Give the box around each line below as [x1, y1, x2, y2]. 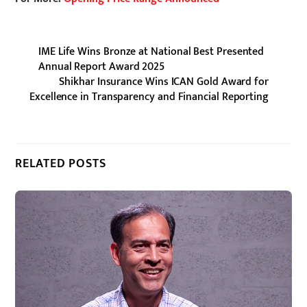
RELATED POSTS [15, 153, 106, 174]
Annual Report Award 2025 [38, 57, 165, 76]
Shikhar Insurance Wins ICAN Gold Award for [59, 72, 269, 91]
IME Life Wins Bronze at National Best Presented [38, 42, 265, 61]
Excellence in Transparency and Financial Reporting [29, 87, 269, 106]
